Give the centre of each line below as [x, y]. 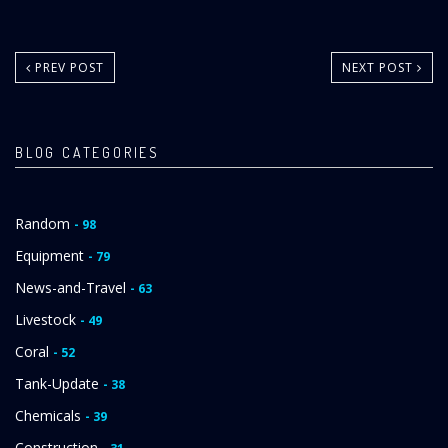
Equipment [51, 256]
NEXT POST [379, 68]
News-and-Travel [72, 288]
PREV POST [67, 68]
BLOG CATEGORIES [87, 153]
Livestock [47, 320]
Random [44, 224]
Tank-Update [59, 384]
